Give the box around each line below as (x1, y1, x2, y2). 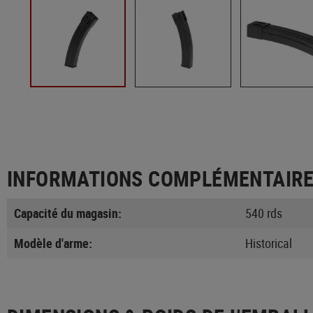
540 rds (245, 204, 282, 221)
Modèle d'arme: (14, 234, 92, 252)
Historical (245, 234, 292, 252)
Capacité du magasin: (14, 204, 122, 221)
